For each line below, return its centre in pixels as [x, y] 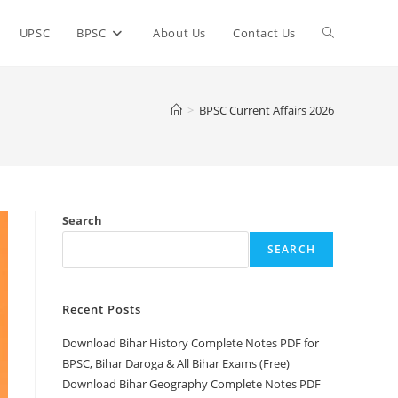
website [346, 98]
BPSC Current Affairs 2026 [267, 110]
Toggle [342, 32]
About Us [179, 33]
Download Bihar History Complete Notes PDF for [191, 343]
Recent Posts [102, 309]
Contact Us [264, 33]
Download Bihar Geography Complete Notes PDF [191, 384]
